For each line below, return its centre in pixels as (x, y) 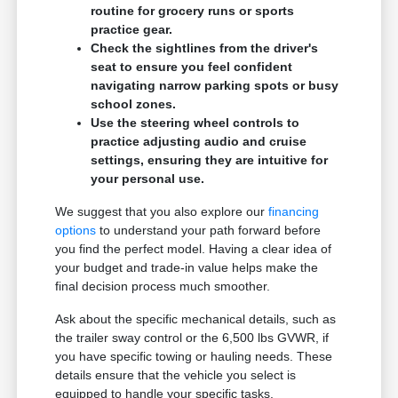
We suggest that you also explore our (162, 212)
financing (294, 212)
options (76, 231)
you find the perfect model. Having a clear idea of (194, 249)
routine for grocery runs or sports (193, 11)
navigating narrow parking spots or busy (215, 86)
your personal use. (148, 179)
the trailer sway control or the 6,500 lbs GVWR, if (192, 338)
